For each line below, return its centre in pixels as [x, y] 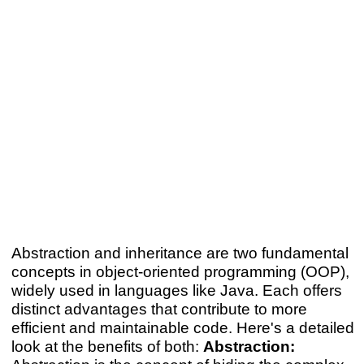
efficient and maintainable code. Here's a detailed [182, 327]
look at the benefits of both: [107, 346]
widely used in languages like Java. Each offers [176, 290]
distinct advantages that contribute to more [159, 308]
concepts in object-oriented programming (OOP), [180, 271]
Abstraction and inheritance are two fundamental [180, 252]
